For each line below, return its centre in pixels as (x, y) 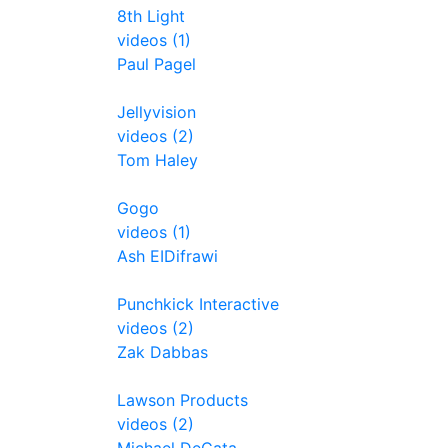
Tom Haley (157, 160)
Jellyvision (156, 112)
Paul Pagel (156, 64)
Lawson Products (182, 400)
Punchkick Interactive (198, 304)
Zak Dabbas (162, 352)
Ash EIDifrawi (167, 256)
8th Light (151, 16)
